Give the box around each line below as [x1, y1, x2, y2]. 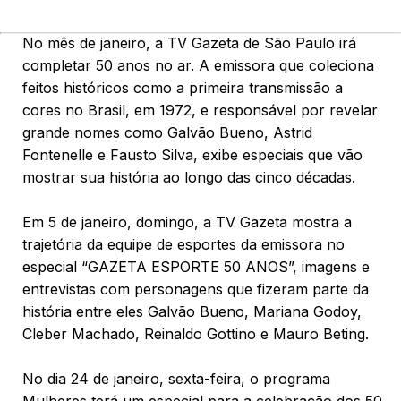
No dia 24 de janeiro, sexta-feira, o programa [22, 370, 330, 388]
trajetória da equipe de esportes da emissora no [22, 235, 345, 253]
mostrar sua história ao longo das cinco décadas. [22, 168, 355, 186]
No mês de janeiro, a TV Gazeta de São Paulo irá [22, 34, 356, 52]
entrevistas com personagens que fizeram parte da [22, 280, 369, 298]
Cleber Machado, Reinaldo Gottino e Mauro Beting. [22, 325, 369, 343]
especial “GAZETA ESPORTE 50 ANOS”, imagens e [22, 258, 370, 276]
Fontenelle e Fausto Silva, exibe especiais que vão [22, 146, 363, 164]
